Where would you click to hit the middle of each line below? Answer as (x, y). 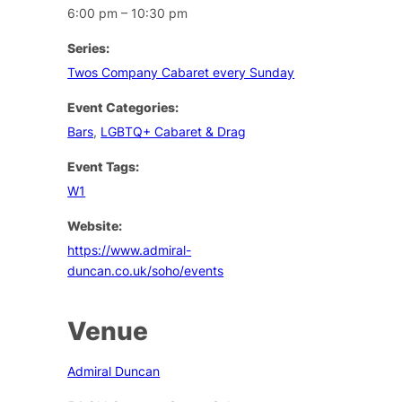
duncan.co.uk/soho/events (146, 270)
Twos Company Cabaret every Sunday (181, 72)
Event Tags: (104, 166)
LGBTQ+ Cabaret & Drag (174, 131)
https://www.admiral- (130, 249)
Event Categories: (123, 107)
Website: (95, 225)
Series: (89, 48)
